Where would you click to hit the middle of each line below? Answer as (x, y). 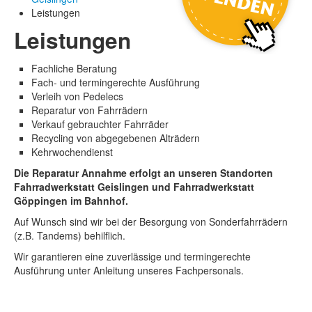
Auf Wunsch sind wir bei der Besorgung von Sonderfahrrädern (151, 222)
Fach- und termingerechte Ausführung (116, 83)
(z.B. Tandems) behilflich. (70, 236)
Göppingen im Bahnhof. (71, 201)
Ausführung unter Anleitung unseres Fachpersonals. (129, 271)
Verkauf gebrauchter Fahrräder (100, 124)
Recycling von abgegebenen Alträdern (116, 138)
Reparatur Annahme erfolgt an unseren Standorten (153, 173)
